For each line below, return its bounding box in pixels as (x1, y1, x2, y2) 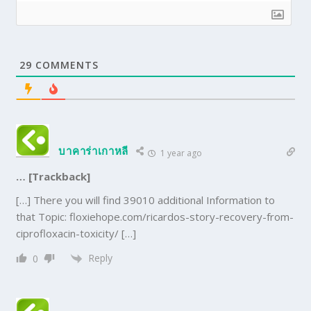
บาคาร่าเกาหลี (58, 143, 129, 158)
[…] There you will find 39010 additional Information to (16, 192, 276, 207)
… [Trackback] (16, 169, 91, 183)
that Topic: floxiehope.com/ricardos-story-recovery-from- (16, 209, 294, 224)
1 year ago (158, 146, 203, 159)
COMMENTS (32, 58, 99, 72)
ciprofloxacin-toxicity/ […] (16, 226, 137, 240)
